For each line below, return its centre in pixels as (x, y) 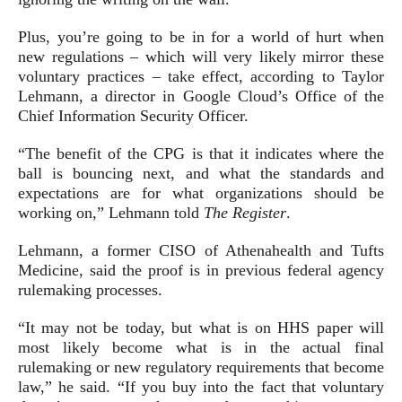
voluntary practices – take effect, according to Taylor (201, 76)
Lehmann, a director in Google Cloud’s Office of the (201, 96)
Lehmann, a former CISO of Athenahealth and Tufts (201, 250)
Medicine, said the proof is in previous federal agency (201, 270)
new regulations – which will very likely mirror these (201, 57)
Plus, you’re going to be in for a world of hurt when (201, 37)
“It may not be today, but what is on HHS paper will (201, 328)
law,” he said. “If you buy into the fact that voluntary (201, 387)
